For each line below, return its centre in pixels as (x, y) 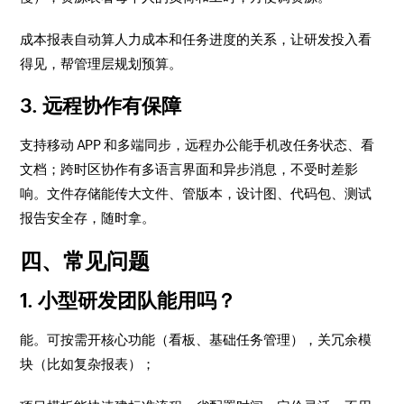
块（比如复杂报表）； (88, 364)
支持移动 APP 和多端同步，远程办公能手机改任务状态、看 (197, 145)
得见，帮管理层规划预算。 (101, 64)
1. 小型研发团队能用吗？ (129, 301)
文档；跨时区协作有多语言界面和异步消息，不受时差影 (189, 169)
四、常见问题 (85, 261)
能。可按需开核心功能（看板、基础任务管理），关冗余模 (196, 340)
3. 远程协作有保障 (101, 106)
